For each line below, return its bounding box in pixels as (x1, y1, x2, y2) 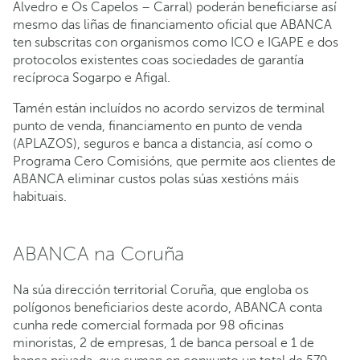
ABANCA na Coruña (13, 243, 185, 265)
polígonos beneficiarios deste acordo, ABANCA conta (13, 300, 322, 315)
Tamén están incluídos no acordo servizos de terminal (13, 100, 325, 116)
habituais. (13, 189, 67, 204)
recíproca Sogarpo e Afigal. (13, 70, 170, 85)
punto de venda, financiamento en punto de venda (13, 118, 302, 133)
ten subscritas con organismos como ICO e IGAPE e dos (13, 35, 338, 50)
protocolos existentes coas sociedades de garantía (13, 52, 304, 67)
